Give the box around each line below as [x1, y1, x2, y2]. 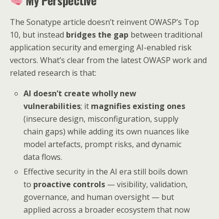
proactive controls [33, 179, 106, 190]
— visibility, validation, [105, 179, 188, 190]
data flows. [23, 152, 63, 162]
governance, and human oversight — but [23, 192, 175, 203]
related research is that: [10, 67, 96, 78]
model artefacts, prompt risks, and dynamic [23, 139, 182, 150]
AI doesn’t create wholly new [23, 88, 137, 99]
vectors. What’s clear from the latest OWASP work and [10, 55, 207, 66]
